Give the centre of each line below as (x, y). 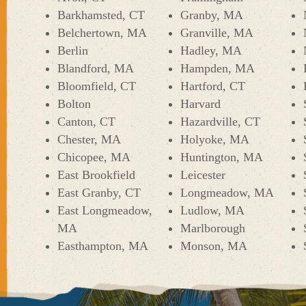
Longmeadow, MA (227, 193)
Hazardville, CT (220, 122)
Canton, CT (86, 122)
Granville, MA (217, 33)
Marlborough (213, 228)
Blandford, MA (96, 68)
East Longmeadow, (105, 210)
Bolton (74, 104)
